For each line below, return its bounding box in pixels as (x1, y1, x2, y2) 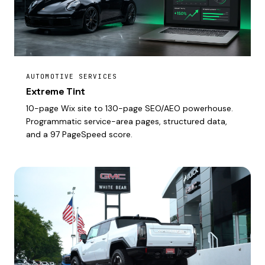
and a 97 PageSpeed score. (26, 128, 132, 140)
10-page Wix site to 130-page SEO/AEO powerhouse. (26, 102, 233, 114)
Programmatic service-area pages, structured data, (26, 115, 227, 127)
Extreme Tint (26, 85, 86, 98)
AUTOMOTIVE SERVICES (26, 72, 117, 80)
